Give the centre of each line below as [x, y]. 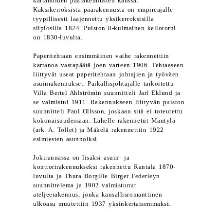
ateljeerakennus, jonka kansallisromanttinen [98, 195]
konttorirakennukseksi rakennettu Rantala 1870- [104, 167]
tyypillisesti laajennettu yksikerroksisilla [94, 19]
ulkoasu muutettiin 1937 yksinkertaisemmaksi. [102, 204]
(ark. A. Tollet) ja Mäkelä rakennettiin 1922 [99, 130]
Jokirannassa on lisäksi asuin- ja [82, 158]
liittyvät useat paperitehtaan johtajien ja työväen [106, 74]
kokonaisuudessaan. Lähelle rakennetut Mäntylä [104, 121]
